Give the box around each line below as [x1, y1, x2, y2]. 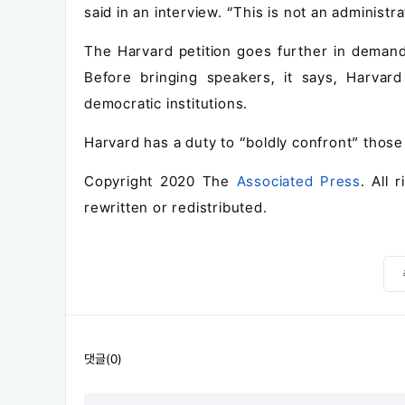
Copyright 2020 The [84, 173, 237, 190]
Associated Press [236, 173, 362, 190]
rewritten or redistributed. [84, 199, 268, 216]
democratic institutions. [84, 95, 249, 112]
